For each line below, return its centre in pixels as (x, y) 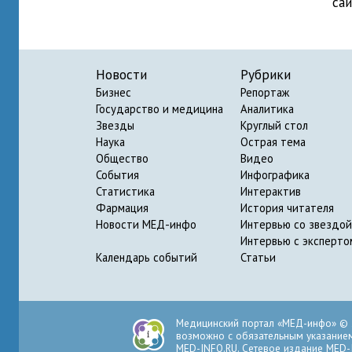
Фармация (122, 208)
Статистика (125, 191)
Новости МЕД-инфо (146, 224)
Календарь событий (147, 257)
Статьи (258, 257)
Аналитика (267, 109)
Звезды (115, 125)
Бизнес (114, 92)
